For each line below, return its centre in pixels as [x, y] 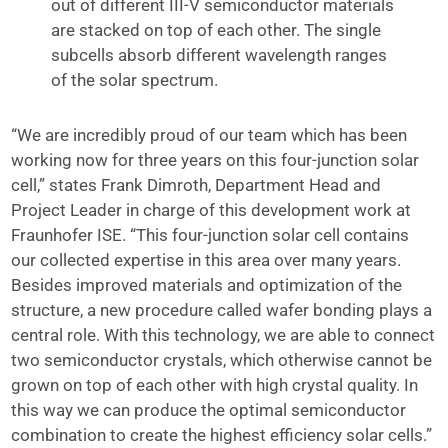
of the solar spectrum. [135, 80]
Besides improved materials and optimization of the [207, 285]
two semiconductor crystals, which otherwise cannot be [222, 360]
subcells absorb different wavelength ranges [219, 55]
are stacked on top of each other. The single [216, 30]
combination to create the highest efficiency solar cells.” [222, 435]
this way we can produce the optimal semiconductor [209, 410]
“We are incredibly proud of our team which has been [209, 135]
